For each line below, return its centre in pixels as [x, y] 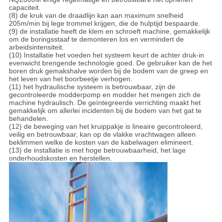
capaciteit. [25, 8]
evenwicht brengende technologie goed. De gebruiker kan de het [110, 63]
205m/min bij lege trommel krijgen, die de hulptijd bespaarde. [104, 24]
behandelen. [28, 119]
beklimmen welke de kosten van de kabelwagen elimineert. [101, 142]
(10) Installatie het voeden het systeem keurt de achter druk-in [106, 55]
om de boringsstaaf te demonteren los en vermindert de [96, 39]
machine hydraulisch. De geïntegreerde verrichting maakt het [105, 103]
